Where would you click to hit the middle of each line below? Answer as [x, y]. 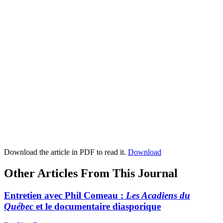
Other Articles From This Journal [91, 173]
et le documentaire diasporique [97, 206]
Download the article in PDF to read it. [66, 152]
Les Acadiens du [158, 195]
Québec [19, 206]
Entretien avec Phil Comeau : [65, 195]
